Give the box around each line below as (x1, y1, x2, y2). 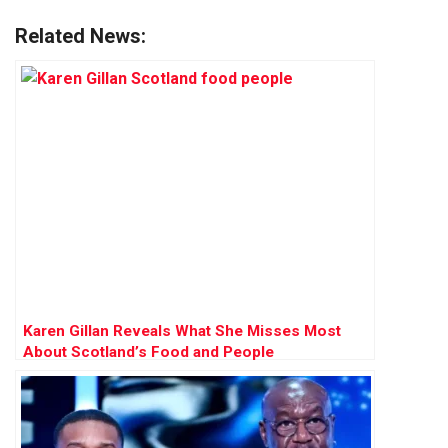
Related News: (15, 24, 146, 49)
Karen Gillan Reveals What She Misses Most (23, 322, 341, 341)
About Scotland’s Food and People (23, 343, 274, 362)
